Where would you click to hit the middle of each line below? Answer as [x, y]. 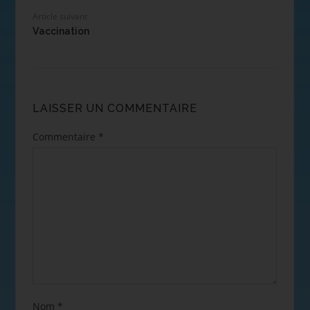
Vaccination [61, 31]
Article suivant [60, 16]
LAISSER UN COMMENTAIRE [115, 108]
